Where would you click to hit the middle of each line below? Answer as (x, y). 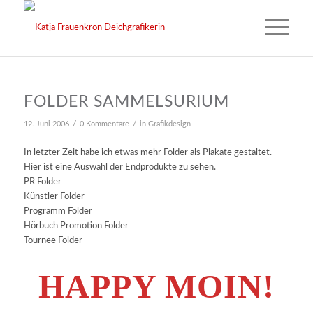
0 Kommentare (104, 124)
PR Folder (42, 182)
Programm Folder (58, 212)
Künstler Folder (54, 197)
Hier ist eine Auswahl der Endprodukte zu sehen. (119, 168)
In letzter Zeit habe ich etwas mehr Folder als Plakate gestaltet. (147, 153)
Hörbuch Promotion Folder (76, 226)
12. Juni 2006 (46, 124)
